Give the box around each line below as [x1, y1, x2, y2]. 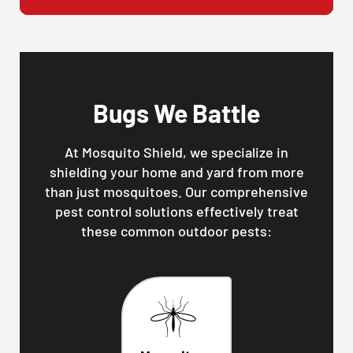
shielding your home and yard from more [49, 163, 304, 181]
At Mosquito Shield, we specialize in [65, 143, 288, 162]
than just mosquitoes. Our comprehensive [45, 183, 308, 201]
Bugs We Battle [93, 98, 260, 128]
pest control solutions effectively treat [54, 203, 299, 221]
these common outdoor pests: [81, 222, 272, 240]
